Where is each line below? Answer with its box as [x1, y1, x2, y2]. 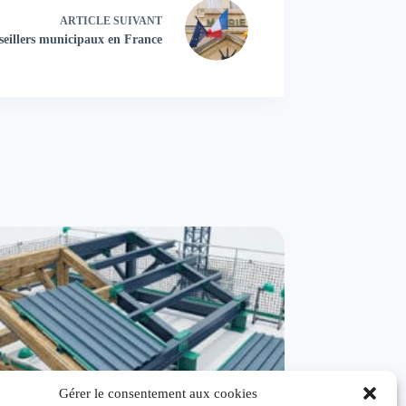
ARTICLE [59, 14, 111, 27]
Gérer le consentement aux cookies [59, 385, 258, 401]
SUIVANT [110, 14, 162, 27]
